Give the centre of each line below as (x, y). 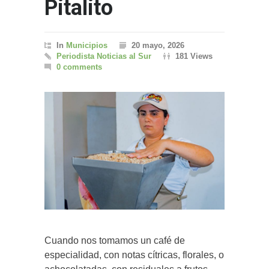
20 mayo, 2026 (158, 45)
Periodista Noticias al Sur (104, 56)
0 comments (79, 67)
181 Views (194, 56)
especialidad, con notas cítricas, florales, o (134, 255)
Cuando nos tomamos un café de (115, 240)
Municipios (87, 45)
